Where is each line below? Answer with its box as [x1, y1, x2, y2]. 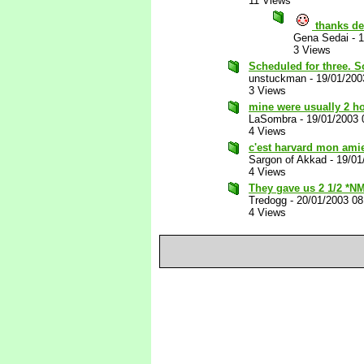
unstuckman [249, 72, 306, 84]
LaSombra [249, 113, 297, 125]
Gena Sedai [293, 32, 349, 44]
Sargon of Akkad [249, 154, 327, 166]
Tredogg [249, 194, 287, 206]
